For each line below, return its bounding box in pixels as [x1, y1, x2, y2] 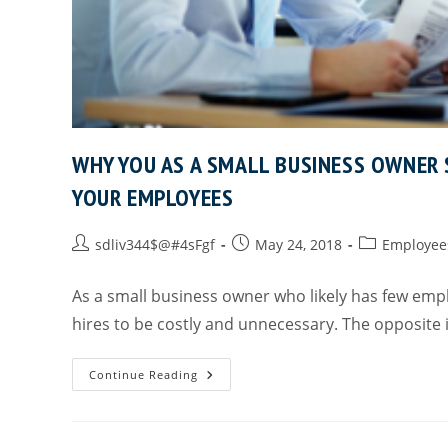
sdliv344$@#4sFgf [95, 234, 215, 254]
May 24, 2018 [255, 234, 342, 254]
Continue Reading [89, 366, 198, 382]
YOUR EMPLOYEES [72, 181, 234, 213]
